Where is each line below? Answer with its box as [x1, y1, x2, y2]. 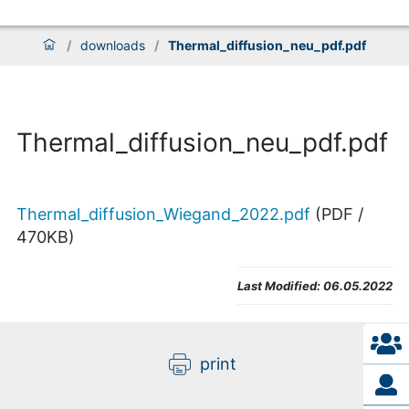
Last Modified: [237, 278, 320, 294]
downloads [80, 37, 145, 54]
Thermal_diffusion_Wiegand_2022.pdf [16, 204, 310, 225]
